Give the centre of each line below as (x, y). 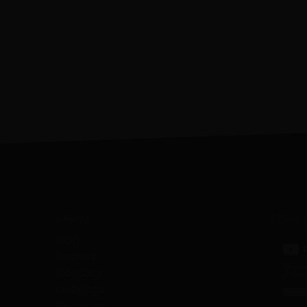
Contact (79, 273)
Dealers (76, 256)
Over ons (81, 289)
